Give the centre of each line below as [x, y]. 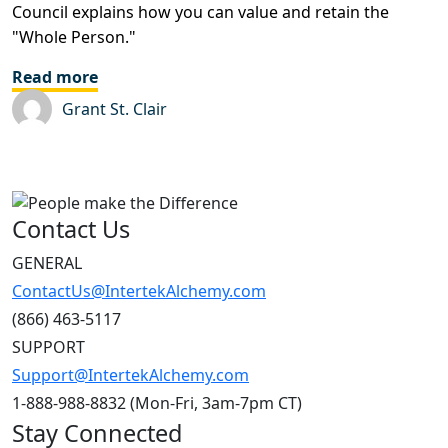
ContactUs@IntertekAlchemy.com [139, 290]
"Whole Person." [74, 37]
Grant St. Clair [114, 109]
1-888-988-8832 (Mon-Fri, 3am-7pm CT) [157, 402]
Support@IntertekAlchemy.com [130, 374]
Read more [55, 77]
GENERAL [47, 262]
